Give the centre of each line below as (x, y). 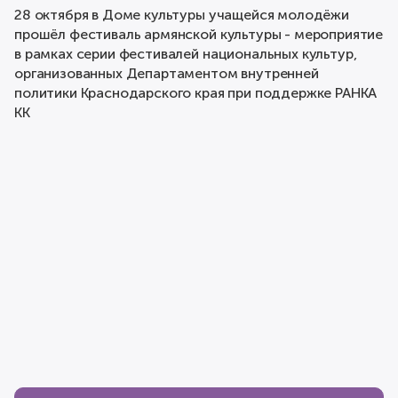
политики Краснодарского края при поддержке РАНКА (196, 93)
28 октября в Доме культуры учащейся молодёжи (182, 15)
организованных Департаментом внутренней (167, 74)
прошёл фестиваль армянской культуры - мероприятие (199, 35)
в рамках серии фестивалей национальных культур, (186, 54)
